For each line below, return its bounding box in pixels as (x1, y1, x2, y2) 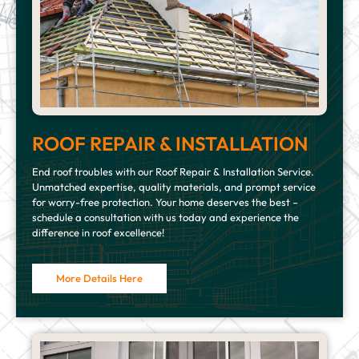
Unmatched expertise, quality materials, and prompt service (32, 180, 316, 194)
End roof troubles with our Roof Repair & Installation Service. (32, 165, 314, 179)
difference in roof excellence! (32, 226, 164, 240)
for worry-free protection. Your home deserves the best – (32, 196, 298, 209)
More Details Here (56, 272, 143, 285)
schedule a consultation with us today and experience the (32, 211, 299, 224)
